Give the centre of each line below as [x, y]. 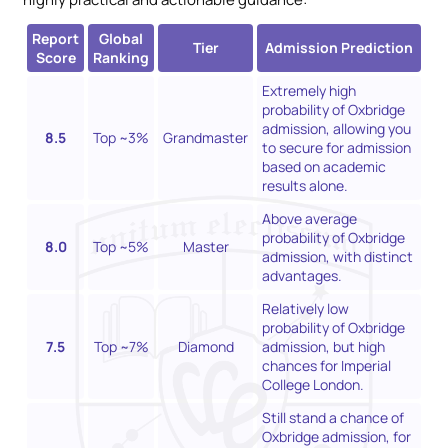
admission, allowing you [336, 128]
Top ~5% [121, 246]
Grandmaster [205, 137]
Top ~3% [121, 137]
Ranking [121, 57]
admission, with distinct [337, 256]
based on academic [324, 166]
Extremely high [309, 90]
